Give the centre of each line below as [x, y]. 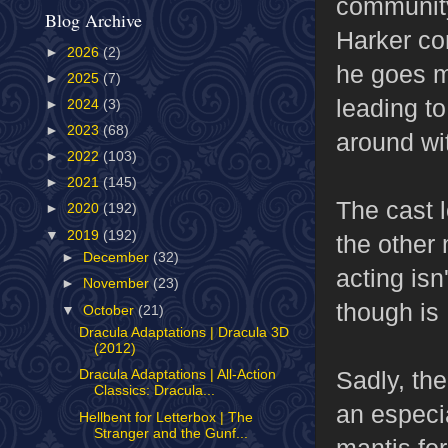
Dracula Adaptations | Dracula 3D [183, 333]
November [118, 284]
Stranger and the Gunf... [170, 433]
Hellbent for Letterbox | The [165, 417]
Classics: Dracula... [154, 391]
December [118, 258]
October [111, 310]
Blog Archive [93, 20]
